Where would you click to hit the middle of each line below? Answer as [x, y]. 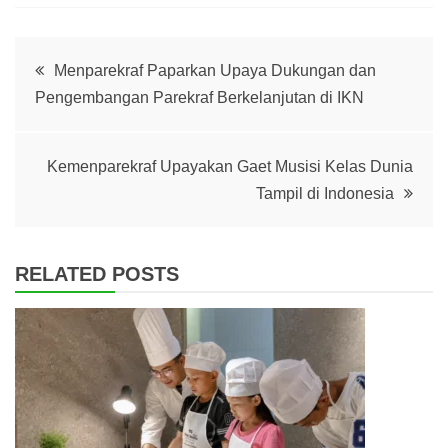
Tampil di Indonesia [325, 194]
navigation [95, 117]
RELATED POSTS [97, 274]
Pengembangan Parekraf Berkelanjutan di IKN [199, 98]
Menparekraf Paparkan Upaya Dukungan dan [215, 71]
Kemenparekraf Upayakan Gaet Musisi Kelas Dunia [230, 167]
